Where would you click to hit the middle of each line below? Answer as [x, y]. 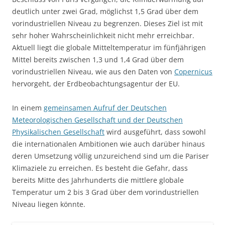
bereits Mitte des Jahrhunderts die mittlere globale [98, 180]
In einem [28, 108]
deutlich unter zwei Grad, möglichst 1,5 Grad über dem [105, 12]
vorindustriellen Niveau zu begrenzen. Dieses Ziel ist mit [107, 24]
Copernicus [193, 72]
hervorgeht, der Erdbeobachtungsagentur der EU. [96, 84]
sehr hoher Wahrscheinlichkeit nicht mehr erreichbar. [103, 36]
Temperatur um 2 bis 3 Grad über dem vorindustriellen [105, 192]
